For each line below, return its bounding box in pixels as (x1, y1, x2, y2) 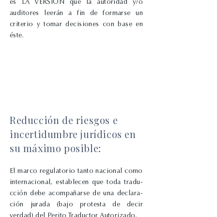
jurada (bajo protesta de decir (30, 200, 143, 208)
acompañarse (48, 189, 93, 197)
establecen (56, 178, 93, 186)
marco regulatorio (17, 167, 77, 175)
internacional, (10, 178, 56, 186)
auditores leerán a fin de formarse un (10, 9, 143, 17)
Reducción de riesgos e (10, 113, 118, 126)
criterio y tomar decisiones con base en (10, 20, 143, 28)
